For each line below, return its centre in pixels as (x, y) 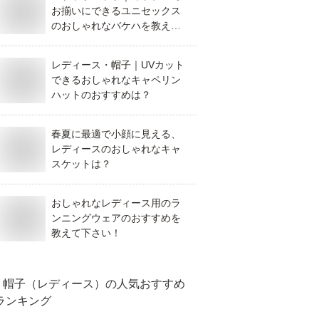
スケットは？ (81, 164)
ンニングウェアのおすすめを (116, 218)
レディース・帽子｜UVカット (118, 65)
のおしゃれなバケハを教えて (116, 26)
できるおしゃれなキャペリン (116, 80)
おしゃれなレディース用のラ (116, 203)
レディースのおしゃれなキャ (116, 149)
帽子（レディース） (54, 284)
